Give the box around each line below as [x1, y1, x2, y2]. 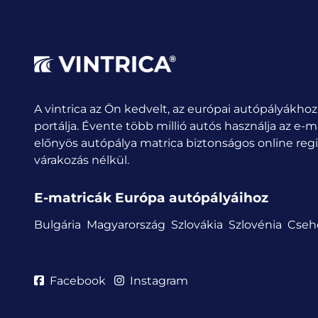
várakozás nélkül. [34, 153, 129, 168]
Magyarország [87, 217, 165, 231]
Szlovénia [229, 217, 282, 231]
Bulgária [34, 217, 81, 231]
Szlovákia [171, 217, 223, 231]
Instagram [130, 273, 188, 287]
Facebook [50, 273, 106, 287]
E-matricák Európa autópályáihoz [34, 189, 268, 206]
